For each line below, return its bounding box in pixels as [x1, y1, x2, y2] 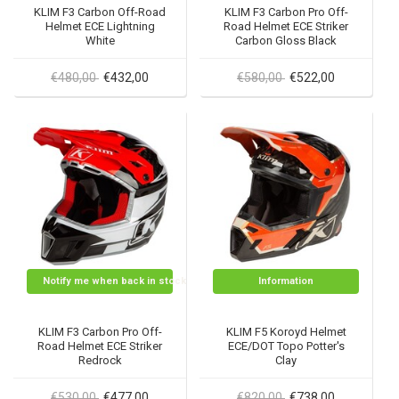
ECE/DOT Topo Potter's [227, 339, 345, 353]
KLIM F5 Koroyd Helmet [225, 325, 346, 338]
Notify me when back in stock [43, 275, 186, 287]
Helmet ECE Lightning [45, 20, 155, 33]
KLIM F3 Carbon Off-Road [34, 5, 166, 19]
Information [258, 275, 313, 287]
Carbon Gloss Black [235, 34, 337, 47]
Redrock [77, 354, 122, 367]
